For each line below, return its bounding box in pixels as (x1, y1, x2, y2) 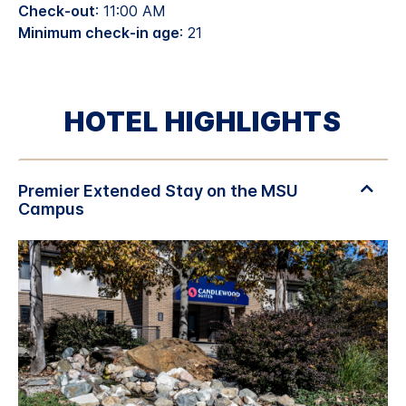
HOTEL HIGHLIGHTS (64, 105, 342, 139)
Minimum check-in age (18, 24, 179, 43)
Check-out (18, 2, 95, 21)
